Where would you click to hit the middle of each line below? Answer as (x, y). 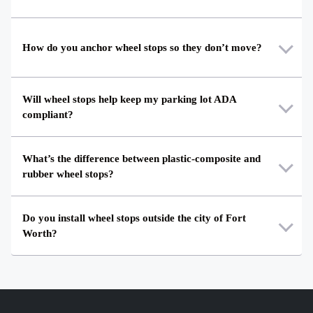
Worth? (40, 234)
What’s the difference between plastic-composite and (141, 159)
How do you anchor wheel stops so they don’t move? (142, 48)
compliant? (48, 115)
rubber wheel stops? (68, 174)
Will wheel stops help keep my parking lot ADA (129, 100)
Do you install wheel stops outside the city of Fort (134, 218)
